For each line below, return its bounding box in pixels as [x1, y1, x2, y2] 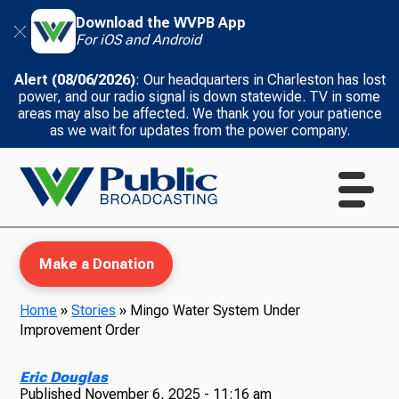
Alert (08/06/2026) [13, 71, 135, 88]
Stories [71, 302, 117, 319]
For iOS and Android [76, 31, 201, 48]
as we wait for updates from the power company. [49, 122, 350, 139]
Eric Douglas [20, 369, 109, 386]
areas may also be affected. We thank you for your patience [17, 105, 382, 122]
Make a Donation [38, 256, 154, 273]
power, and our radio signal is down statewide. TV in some [19, 88, 380, 105]
